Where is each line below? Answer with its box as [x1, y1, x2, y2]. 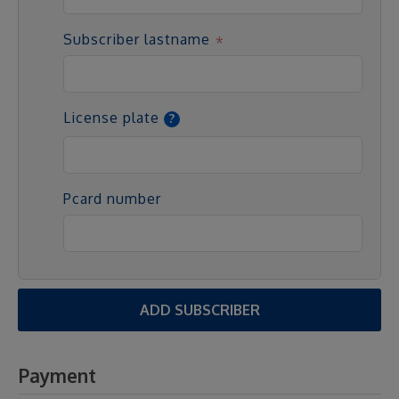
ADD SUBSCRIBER [139, 301, 260, 319]
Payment [18, 364, 96, 387]
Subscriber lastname [63, 30, 210, 48]
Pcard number [63, 190, 161, 208]
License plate [63, 109, 159, 126]
